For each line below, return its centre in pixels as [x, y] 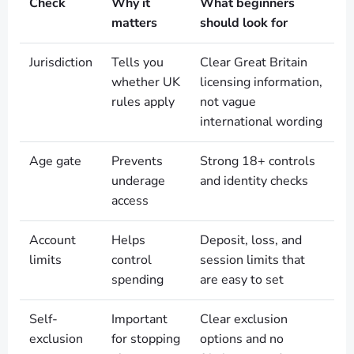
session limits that [252, 260]
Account [53, 240]
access [130, 201]
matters [134, 23]
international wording [261, 122]
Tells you [137, 62]
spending [137, 280]
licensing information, [261, 82]
